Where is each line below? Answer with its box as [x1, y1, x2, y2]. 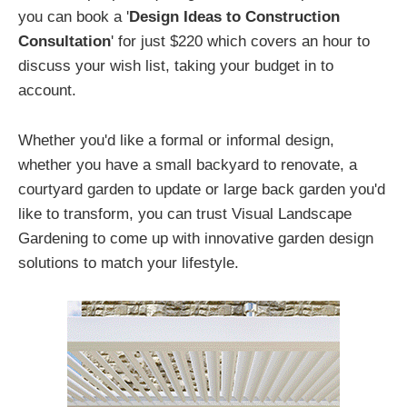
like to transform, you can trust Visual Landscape [18, 204, 352, 223]
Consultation [18, 32, 111, 50]
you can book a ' [18, 7, 129, 25]
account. [18, 81, 76, 99]
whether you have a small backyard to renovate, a [18, 155, 357, 174]
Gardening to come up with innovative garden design [18, 229, 373, 247]
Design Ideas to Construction [129, 7, 340, 25]
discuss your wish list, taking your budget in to [18, 56, 333, 74]
